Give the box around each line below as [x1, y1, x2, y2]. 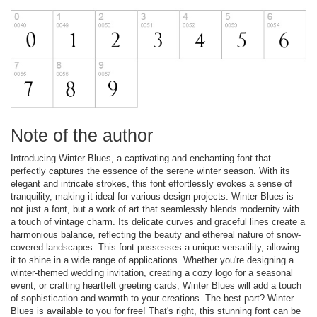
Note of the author [11, 125, 153, 145]
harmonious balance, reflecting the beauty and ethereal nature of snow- [11, 229, 301, 240]
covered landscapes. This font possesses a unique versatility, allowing [11, 241, 299, 253]
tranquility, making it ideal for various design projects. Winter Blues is [11, 190, 294, 202]
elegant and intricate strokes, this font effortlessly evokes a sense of [11, 178, 292, 189]
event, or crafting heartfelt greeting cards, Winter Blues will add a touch [11, 279, 301, 291]
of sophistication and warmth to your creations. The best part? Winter [11, 292, 294, 304]
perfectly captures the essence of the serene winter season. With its [11, 165, 290, 176]
